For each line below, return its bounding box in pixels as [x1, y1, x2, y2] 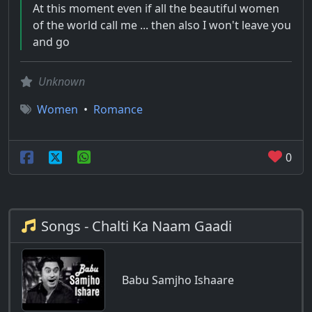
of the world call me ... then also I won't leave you [33, 17, 291, 33]
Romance [93, 102, 143, 117]
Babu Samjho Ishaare [122, 272, 234, 288]
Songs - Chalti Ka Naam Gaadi [41, 217, 232, 235]
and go [33, 34, 70, 49]
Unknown [38, 74, 85, 89]
